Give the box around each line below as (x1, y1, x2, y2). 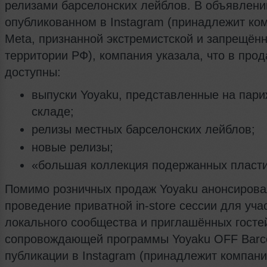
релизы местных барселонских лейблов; (32, 123, 255, 136)
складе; (32, 105, 74, 119)
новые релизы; (32, 141, 113, 154)
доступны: (5, 66, 61, 79)
